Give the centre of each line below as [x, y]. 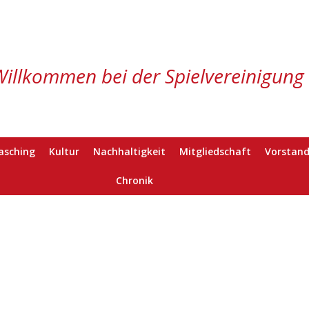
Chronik [134, 180]
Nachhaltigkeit [129, 151]
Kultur [64, 151]
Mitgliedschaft [215, 151]
